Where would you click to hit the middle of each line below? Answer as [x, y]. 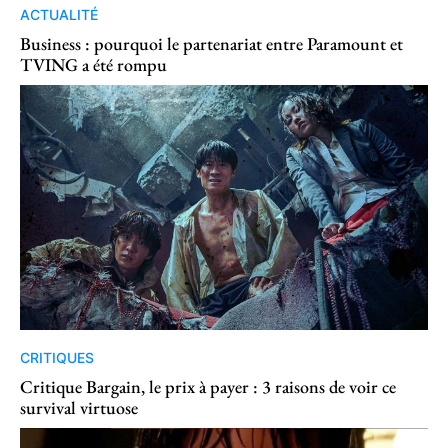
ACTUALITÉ [59, 14]
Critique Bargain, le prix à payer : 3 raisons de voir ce [208, 386]
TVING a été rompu [93, 64]
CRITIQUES [57, 357]
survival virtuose [79, 407]
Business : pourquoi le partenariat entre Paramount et [211, 43]
